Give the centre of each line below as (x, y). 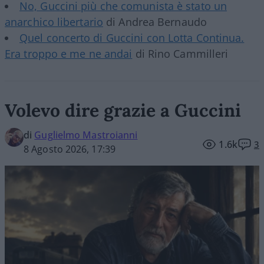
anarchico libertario (54, 22)
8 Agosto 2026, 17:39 (70, 149)
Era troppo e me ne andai (69, 54)
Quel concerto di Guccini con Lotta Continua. (132, 38)
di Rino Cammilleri (180, 54)
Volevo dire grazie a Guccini (123, 110)
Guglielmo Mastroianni (86, 135)
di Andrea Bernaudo (155, 22)
